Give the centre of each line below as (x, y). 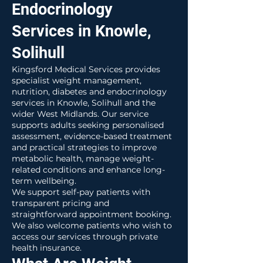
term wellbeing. (44, 181)
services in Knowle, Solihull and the (84, 103)
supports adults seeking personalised (88, 125)
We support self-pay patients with (81, 192)
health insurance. (47, 248)
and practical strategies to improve (84, 147)
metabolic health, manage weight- (83, 159)
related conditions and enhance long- (88, 170)
